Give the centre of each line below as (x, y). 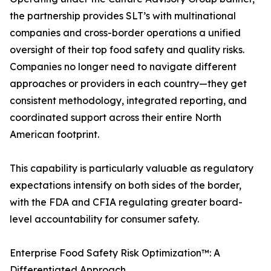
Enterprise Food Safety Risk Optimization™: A (115, 253)
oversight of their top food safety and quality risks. (127, 50)
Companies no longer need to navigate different (123, 67)
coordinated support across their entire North (116, 118)
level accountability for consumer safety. (104, 219)
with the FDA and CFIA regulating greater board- (126, 202)
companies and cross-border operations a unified (125, 33)
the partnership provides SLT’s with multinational (123, 16)
